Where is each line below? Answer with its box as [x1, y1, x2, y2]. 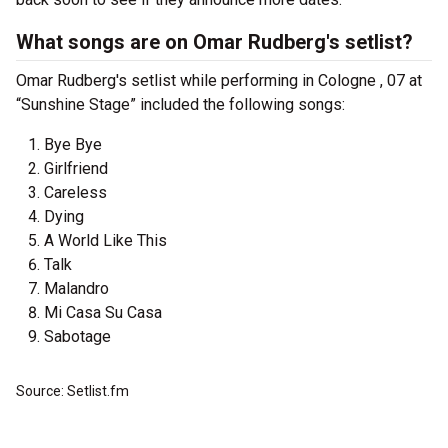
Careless [44, 183, 107, 202]
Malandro [44, 279, 109, 298]
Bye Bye [44, 135, 102, 154]
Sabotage [44, 327, 111, 346]
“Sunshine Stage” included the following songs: [16, 95, 345, 114]
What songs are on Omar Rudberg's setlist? [16, 30, 413, 54]
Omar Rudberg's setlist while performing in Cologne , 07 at [16, 71, 422, 90]
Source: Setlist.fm [16, 383, 129, 399]
